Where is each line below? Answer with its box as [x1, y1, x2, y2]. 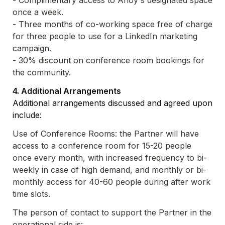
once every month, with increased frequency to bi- [13, 153, 207, 163]
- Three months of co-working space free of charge [13, 19, 212, 30]
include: [13, 110, 42, 121]
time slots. [13, 189, 50, 199]
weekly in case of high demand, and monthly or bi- [13, 165, 206, 175]
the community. [13, 67, 71, 78]
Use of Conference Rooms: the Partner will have [13, 129, 199, 139]
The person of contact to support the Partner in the [13, 207, 211, 218]
